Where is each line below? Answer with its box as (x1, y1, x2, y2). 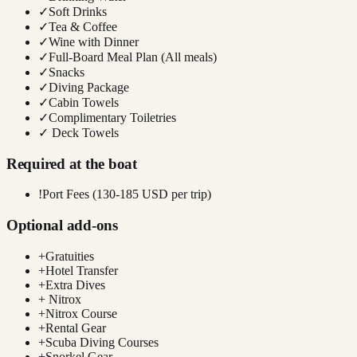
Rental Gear (45, 320, 106, 335)
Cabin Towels (49, 95, 119, 109)
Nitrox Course (45, 306, 117, 320)
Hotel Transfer (45, 263, 118, 277)
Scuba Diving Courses (45, 335, 159, 349)
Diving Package (49, 80, 129, 94)
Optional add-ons (6, 216, 118, 233)
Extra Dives (45, 277, 105, 292)
